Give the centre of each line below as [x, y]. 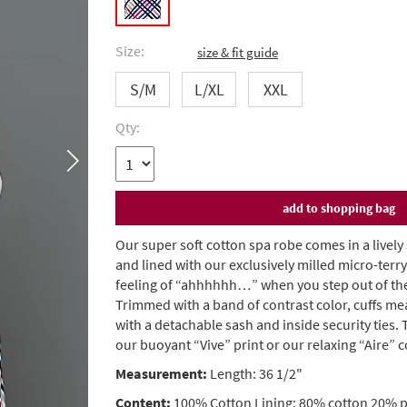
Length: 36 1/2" [255, 373]
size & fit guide [238, 52]
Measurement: [161, 373]
